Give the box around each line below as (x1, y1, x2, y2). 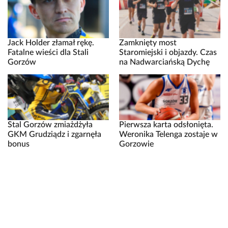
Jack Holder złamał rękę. (8, 38, 94, 47)
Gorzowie (119, 139, 154, 148)
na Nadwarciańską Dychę (119, 58, 210, 66)
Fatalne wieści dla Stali (8, 48, 89, 56)
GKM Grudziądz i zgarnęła (8, 130, 101, 138)
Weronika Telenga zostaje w (119, 130, 218, 138)
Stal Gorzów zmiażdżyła (8, 120, 93, 129)
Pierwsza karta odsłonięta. (119, 120, 213, 129)
